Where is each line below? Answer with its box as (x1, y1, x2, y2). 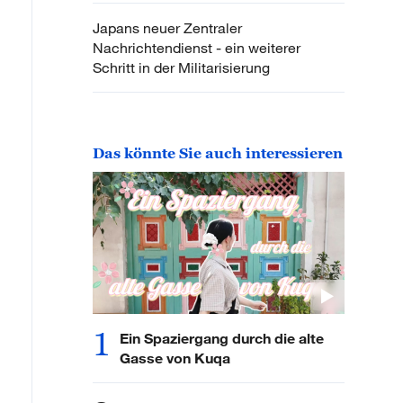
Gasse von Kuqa (120, 348, 230, 366)
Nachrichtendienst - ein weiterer (93, 39, 300, 58)
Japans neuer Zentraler (93, 19, 242, 38)
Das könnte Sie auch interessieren (93, 145, 343, 162)
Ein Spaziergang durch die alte (120, 328, 324, 346)
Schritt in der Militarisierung (93, 58, 270, 77)
